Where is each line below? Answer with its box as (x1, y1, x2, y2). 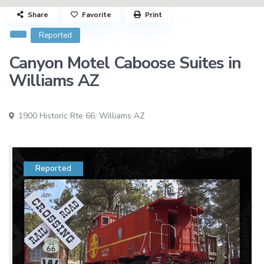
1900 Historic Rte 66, (16, 110, 100, 122)
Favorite (82, 10, 112, 20)
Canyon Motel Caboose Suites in (9, 52, 242, 75)
